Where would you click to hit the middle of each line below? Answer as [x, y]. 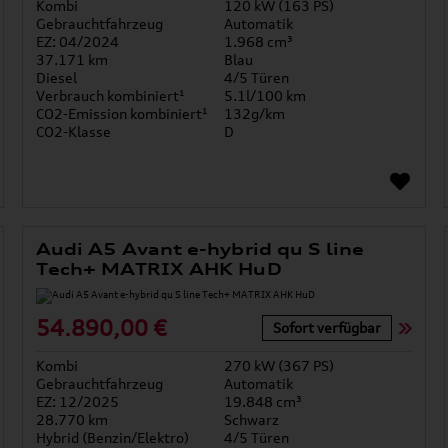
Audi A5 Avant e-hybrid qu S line [199, 249]
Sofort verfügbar [326, 327]
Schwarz [251, 420]
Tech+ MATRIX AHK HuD [158, 269]
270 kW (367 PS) [278, 366]
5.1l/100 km [264, 96]
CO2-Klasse [73, 132]
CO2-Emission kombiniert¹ [121, 114]
